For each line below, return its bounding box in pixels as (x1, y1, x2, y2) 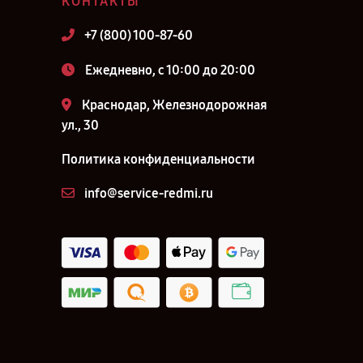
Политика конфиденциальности (62, 152, 255, 167)
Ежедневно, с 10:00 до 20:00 (85, 62, 255, 78)
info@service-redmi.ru (84, 186, 213, 201)
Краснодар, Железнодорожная (82, 97, 267, 113)
